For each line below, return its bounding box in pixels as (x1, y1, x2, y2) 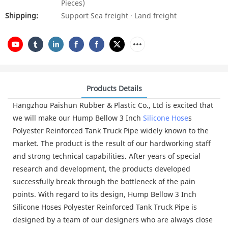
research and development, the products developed (13, 163, 190, 174)
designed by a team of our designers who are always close (13, 214, 213, 224)
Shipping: (5, 11, 38, 20)
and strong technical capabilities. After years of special (13, 151, 201, 161)
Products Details (86, 83, 142, 93)
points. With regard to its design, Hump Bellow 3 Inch (13, 189, 196, 199)
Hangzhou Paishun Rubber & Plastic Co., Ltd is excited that (13, 100, 213, 110)
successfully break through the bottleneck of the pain (13, 176, 195, 186)
